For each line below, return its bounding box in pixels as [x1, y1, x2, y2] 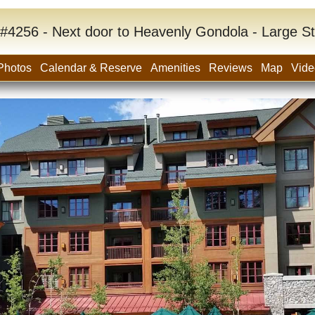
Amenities [150, 62, 200, 74]
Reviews [209, 62, 252, 74]
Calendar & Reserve [40, 62, 142, 74]
